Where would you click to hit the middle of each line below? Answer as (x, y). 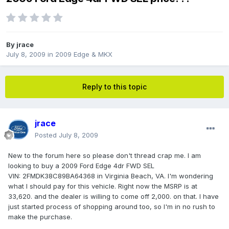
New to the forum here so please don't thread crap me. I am (105, 156)
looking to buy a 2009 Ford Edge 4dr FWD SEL (81, 166)
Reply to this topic (114, 87)
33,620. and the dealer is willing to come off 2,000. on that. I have (113, 197)
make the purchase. (40, 217)
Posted (47, 135)
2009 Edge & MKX (84, 54)
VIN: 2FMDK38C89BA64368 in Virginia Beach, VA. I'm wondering (111, 176)
